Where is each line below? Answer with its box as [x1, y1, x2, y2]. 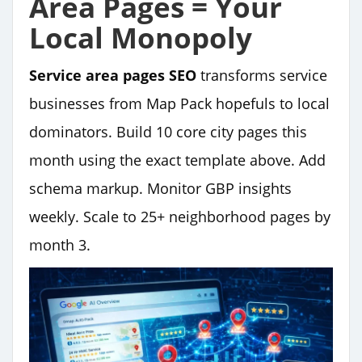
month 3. [29, 234, 90, 255]
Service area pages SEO [29, 65, 196, 85]
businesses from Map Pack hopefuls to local [29, 93, 330, 113]
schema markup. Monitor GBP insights [29, 178, 292, 198]
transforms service [196, 65, 327, 85]
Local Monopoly [29, 18, 252, 57]
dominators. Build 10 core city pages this [29, 121, 307, 141]
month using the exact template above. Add [29, 149, 326, 170]
